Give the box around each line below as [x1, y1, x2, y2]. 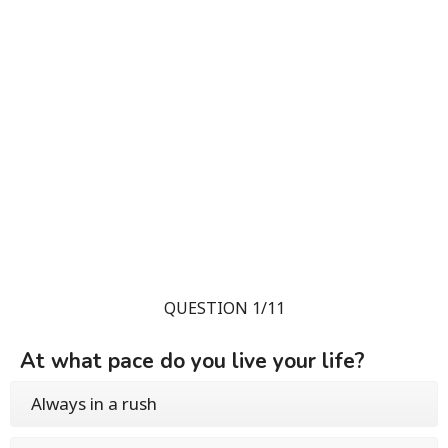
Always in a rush [31, 392, 157, 416]
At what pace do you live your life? [20, 347, 365, 376]
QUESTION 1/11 [163, 297, 285, 320]
